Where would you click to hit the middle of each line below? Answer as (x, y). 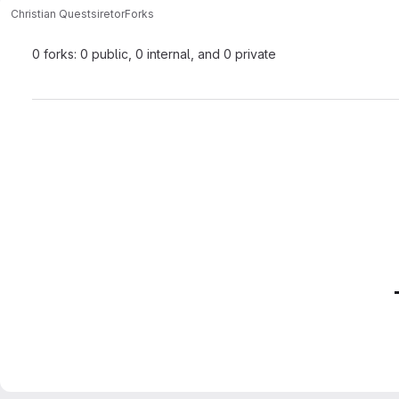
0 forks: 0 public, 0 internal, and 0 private (154, 54)
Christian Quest (51, 13)
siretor (108, 13)
